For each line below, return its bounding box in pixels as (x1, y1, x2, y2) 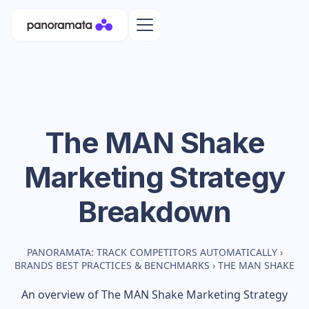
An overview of (21, 287, 101, 302)
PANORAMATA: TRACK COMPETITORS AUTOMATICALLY (26, 246, 277, 259)
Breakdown (78, 194, 231, 229)
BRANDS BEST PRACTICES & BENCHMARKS (14, 259, 210, 272)
